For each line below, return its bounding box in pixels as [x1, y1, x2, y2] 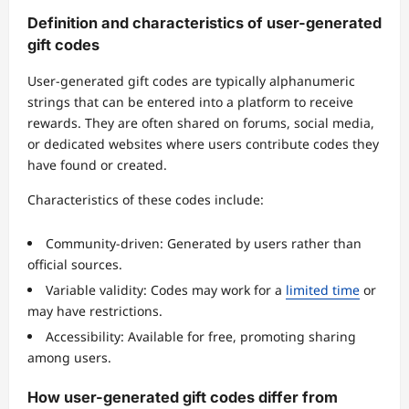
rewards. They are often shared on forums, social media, [27, 114, 374, 132]
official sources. [27, 256, 122, 274]
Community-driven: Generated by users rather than [46, 235, 362, 253]
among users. [27, 349, 111, 367]
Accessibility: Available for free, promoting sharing [46, 328, 356, 346]
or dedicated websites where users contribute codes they [27, 135, 379, 153]
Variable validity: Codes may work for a [46, 281, 286, 299]
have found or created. [27, 156, 167, 174]
